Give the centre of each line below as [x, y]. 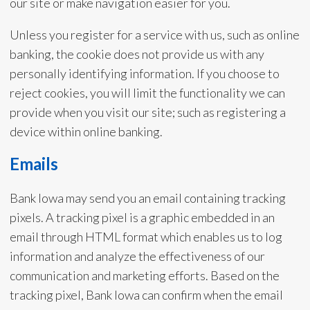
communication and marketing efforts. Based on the [144, 275]
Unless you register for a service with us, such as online [154, 35]
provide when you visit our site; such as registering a [147, 112]
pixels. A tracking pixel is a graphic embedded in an [142, 217]
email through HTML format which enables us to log [146, 237]
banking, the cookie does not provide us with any [137, 54]
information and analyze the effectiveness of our [137, 256]
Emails [34, 164]
